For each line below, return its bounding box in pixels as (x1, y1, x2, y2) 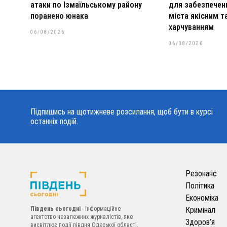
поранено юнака (30, 11, 88, 21)
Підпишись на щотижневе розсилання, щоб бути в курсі (30, 107, 213, 117)
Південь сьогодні (30, 205, 81, 212)
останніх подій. (30, 117, 78, 127)
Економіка (185, 193, 218, 203)
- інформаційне (81, 205, 121, 212)
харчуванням (168, 22, 214, 32)
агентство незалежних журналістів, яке (30, 213, 133, 220)
